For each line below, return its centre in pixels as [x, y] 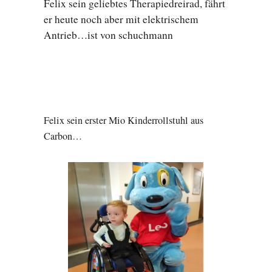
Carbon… [63, 136]
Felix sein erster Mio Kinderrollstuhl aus [124, 120]
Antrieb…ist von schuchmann [108, 35]
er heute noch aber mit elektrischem [121, 19]
